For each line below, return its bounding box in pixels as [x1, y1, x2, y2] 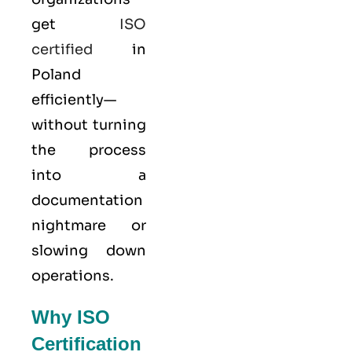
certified [31, 41, 93, 59]
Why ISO [31, 306, 110, 328]
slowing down [31, 242, 146, 260]
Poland [31, 66, 81, 84]
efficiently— [31, 91, 116, 109]
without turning [31, 116, 146, 134]
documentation [31, 192, 143, 210]
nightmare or [31, 217, 146, 235]
